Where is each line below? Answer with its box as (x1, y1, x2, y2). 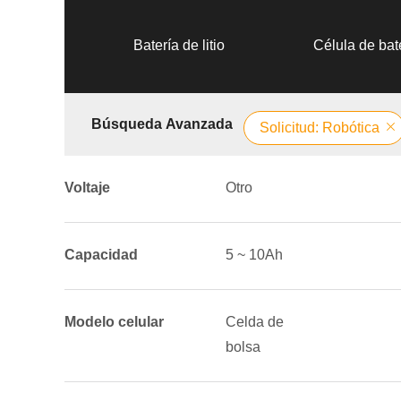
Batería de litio (133, 38, 225, 53)
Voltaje (64, 180, 110, 195)
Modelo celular (64, 314, 164, 329)
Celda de (226, 314, 284, 329)
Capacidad (64, 247, 138, 262)
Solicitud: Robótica (260, 120, 380, 135)
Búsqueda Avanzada (91, 116, 233, 132)
